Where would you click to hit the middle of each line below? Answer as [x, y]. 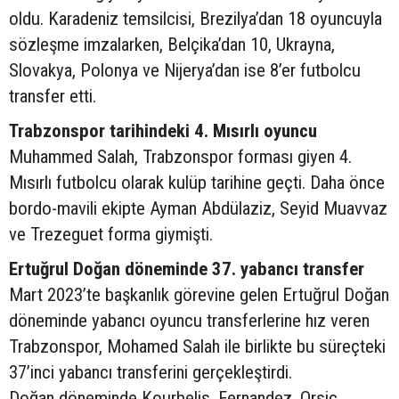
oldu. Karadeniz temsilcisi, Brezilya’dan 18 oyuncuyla [195, 19]
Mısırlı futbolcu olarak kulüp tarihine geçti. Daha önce [197, 183]
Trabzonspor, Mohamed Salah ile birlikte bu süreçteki [197, 347]
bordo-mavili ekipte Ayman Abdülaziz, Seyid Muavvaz [198, 209]
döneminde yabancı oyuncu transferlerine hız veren [189, 321]
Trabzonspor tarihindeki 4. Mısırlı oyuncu [163, 131]
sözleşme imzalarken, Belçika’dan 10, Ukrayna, [172, 45]
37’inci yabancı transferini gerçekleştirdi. [151, 373]
